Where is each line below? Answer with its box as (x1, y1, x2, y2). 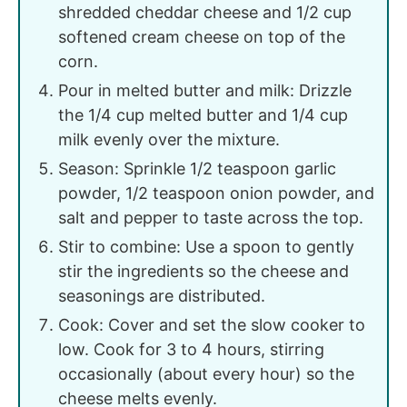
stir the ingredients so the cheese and (58, 262, 349, 282)
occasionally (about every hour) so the (58, 364, 354, 384)
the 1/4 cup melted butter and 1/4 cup (58, 105, 348, 125)
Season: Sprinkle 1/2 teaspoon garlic (58, 159, 336, 179)
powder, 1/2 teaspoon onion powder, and (58, 184, 374, 203)
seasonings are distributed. (58, 286, 265, 306)
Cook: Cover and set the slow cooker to (58, 315, 365, 335)
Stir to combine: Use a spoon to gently (58, 237, 354, 257)
